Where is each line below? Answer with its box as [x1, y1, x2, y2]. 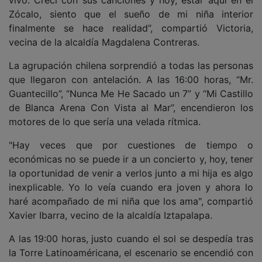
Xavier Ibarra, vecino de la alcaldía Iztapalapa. [9, 209, 215, 221]
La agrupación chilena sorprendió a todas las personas [9, 60, 253, 71]
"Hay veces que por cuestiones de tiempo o [9, 139, 253, 151]
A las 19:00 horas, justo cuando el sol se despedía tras [9, 233, 253, 244]
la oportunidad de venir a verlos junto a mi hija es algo [9, 167, 253, 179]
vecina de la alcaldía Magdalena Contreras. [9, 36, 199, 48]
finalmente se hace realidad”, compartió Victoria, [9, 22, 253, 34]
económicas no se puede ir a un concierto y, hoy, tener [9, 153, 253, 165]
